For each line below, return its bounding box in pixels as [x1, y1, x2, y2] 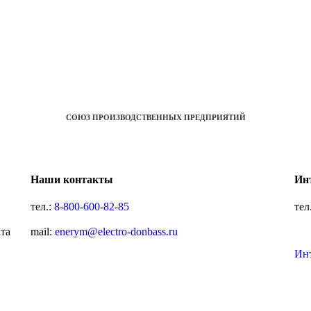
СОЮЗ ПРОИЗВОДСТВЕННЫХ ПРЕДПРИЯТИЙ [65, 113, 246, 122]
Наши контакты [30, 173, 113, 185]
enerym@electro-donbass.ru [54, 225, 178, 237]
